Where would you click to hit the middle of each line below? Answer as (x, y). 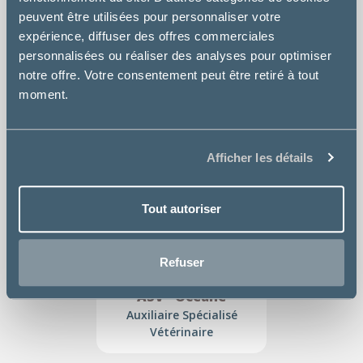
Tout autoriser (181, 209)
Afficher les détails (260, 157)
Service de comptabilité (181, 128)
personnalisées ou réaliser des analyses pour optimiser (175, 56)
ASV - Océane (181, 297)
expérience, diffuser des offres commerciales (147, 36)
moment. (44, 95)
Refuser (181, 262)
